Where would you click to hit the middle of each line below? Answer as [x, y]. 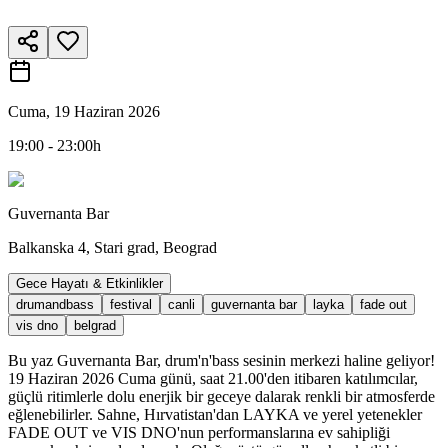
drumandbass [55, 304]
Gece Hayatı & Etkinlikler [89, 283]
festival [131, 304]
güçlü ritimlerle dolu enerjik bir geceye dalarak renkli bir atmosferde [221, 396]
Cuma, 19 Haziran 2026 [84, 111]
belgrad [95, 325]
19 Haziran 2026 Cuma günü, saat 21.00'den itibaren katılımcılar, [213, 378]
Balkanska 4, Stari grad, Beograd [112, 247]
